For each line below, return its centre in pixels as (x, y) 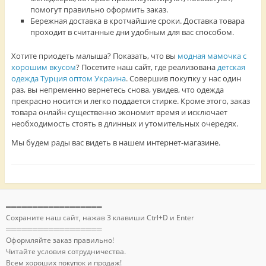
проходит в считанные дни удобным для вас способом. (132, 32)
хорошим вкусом (43, 67)
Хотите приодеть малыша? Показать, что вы (94, 56)
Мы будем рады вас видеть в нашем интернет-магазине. (115, 143)
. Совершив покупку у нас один (183, 79)
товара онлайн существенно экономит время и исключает (119, 113)
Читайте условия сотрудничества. (66, 252)
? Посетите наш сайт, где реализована (146, 67)
